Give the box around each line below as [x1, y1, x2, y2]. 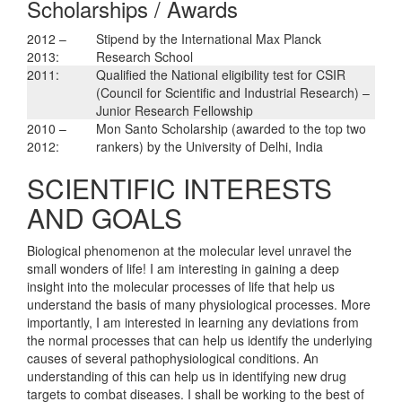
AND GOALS [27, 197, 182, 237]
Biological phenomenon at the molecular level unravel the [27, 240, 352, 259]
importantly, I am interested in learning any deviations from [27, 312, 359, 331]
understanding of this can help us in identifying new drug [27, 366, 346, 385]
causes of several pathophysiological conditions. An [27, 348, 319, 367]
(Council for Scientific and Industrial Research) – [96, 83, 370, 101]
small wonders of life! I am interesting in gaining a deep [27, 258, 339, 277]
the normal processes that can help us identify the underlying [27, 330, 372, 349]
